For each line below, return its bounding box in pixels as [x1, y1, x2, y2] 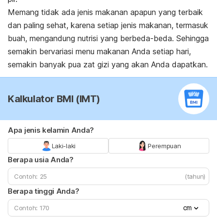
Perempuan [148, 141, 181, 150]
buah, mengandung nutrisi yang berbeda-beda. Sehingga [8, 33, 209, 43]
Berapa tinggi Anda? [8, 186, 79, 196]
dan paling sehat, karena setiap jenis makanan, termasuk [8, 20, 208, 30]
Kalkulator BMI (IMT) [8, 93, 100, 105]
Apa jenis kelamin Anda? [8, 125, 94, 135]
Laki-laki [51, 141, 76, 150]
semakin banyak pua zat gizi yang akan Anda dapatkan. [8, 59, 208, 69]
